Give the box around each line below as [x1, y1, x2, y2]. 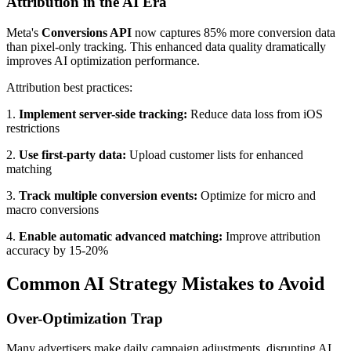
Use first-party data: [19, 147, 126, 161]
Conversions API [42, 25, 132, 39]
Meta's [6, 25, 42, 39]
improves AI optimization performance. [6, 53, 200, 67]
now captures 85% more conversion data [132, 25, 335, 39]
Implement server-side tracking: [19, 107, 187, 121]
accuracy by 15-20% [6, 243, 108, 257]
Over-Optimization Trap [6, 309, 163, 327]
